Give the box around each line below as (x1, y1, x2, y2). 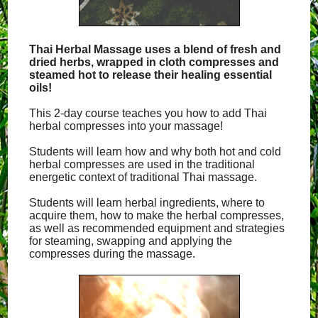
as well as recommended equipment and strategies (29, 222, 285, 234)
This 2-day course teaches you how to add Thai (29, 107, 268, 119)
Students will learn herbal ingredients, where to (29, 197, 265, 209)
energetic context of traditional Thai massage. (29, 171, 258, 183)
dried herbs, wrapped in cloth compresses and (29, 56, 280, 68)
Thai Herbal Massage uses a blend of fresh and (29, 43, 282, 55)
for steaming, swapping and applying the (29, 235, 233, 247)
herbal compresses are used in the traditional (29, 158, 256, 170)
